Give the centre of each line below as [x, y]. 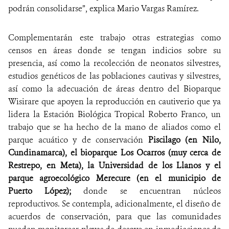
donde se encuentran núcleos [152, 191]
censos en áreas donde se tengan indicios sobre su [114, 51]
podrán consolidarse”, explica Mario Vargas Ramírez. [104, 9]
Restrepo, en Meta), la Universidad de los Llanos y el [114, 166]
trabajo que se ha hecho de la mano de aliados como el [114, 127]
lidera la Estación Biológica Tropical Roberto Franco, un [114, 114]
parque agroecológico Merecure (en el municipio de [114, 178]
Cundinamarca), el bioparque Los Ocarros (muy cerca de [114, 153]
